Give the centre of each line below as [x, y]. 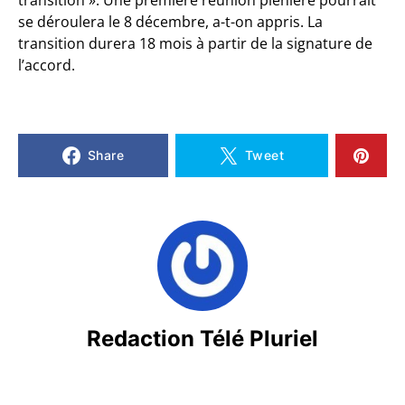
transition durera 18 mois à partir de [145, 43]
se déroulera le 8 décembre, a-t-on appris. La [170, 21]
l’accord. [47, 65]
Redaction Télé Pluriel [202, 338]
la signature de [322, 43]
